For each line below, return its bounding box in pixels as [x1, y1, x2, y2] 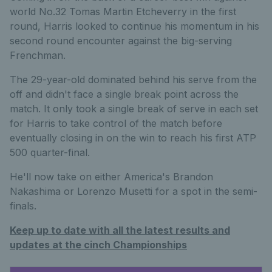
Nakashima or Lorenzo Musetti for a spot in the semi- [10, 185, 257, 198]
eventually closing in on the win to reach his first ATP [10, 132, 256, 144]
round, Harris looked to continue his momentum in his [10, 20, 259, 33]
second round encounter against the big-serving [10, 35, 232, 47]
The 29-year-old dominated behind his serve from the [10, 73, 257, 86]
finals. [10, 200, 36, 212]
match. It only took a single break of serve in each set [10, 103, 258, 115]
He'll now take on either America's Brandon [10, 171, 213, 183]
